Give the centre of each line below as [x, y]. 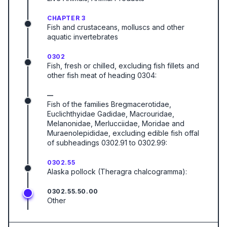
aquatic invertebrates [83, 37]
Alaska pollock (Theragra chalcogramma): [117, 172]
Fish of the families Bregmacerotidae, [109, 104]
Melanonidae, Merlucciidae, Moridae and [116, 123]
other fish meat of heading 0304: [102, 75]
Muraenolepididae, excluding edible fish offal [123, 133]
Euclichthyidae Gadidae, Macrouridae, [111, 114]
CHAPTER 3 [66, 18]
